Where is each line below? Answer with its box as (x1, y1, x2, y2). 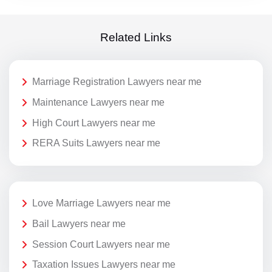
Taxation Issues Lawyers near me (32, 259, 175, 270)
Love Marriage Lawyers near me (32, 198, 171, 209)
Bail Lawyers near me (32, 218, 126, 229)
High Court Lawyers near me (32, 117, 155, 128)
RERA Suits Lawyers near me (32, 138, 160, 149)
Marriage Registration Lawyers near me (32, 76, 202, 87)
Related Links (100, 31, 172, 44)
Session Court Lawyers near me (32, 239, 170, 250)
